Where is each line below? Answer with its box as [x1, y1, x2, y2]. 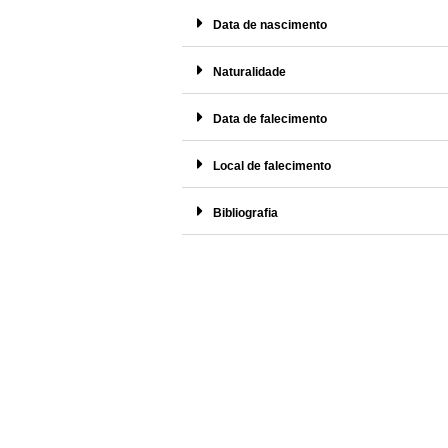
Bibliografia [213, 205, 278, 220]
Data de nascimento [213, 17, 327, 32]
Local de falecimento [213, 158, 331, 173]
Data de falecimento [213, 111, 327, 126]
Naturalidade [213, 64, 286, 79]
